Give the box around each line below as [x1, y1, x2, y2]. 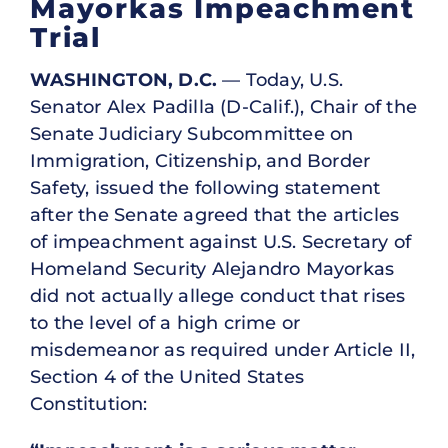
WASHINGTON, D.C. [30, 68, 218, 91]
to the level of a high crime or [30, 311, 301, 334]
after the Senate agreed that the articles [30, 203, 400, 226]
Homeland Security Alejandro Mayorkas [30, 257, 395, 280]
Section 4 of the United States [30, 365, 304, 388]
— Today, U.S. [217, 68, 344, 91]
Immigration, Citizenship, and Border [30, 149, 371, 172]
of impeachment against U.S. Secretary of [30, 230, 412, 253]
